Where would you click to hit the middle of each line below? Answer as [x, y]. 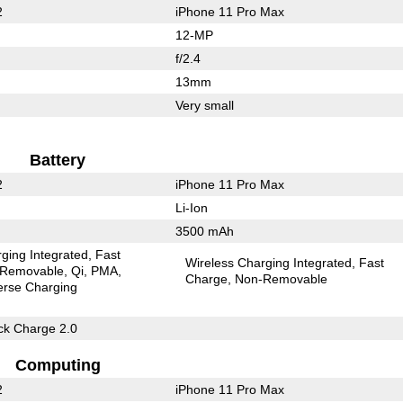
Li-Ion [191, 207]
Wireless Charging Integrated [269, 262]
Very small [204, 105]
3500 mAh [204, 231]
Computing [58, 365]
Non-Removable [282, 278]
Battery [58, 160]
